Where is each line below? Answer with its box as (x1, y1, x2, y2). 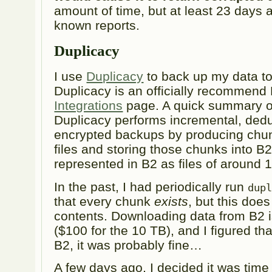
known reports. (54, 18, 140, 33)
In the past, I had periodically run (54, 179, 248, 194)
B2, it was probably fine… (54, 237, 203, 252)
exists (154, 194, 189, 208)
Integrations (54, 98, 123, 113)
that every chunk (54, 194, 155, 208)
